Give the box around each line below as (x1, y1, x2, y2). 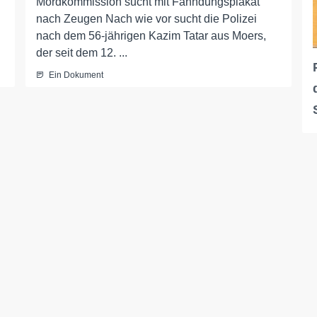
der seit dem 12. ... (35, 47, 127, 59)
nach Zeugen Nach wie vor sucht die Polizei (35, 13, 257, 25)
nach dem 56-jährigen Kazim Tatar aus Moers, (35, 30, 266, 42)
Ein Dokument (48, 70, 103, 81)
